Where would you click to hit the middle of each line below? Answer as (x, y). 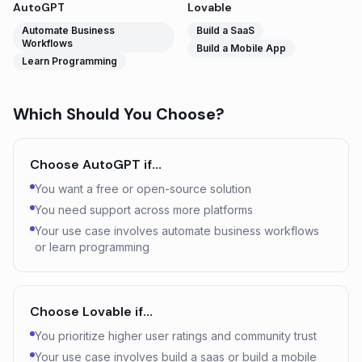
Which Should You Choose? (119, 114)
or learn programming (92, 247)
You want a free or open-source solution (143, 189)
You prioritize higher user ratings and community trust (176, 336)
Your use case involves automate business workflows (177, 231)
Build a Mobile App (241, 48)
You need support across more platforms (144, 210)
